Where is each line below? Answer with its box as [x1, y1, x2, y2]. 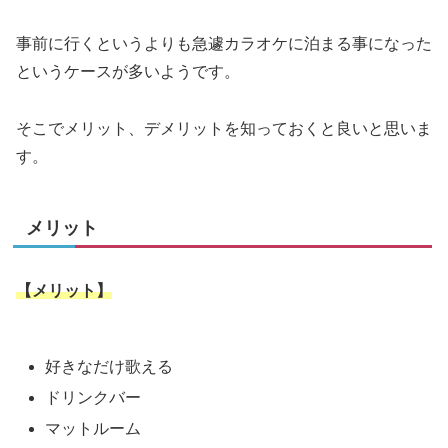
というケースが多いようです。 [16, 63, 240, 81]
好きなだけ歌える [45, 357, 174, 375]
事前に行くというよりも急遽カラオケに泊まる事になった [16, 35, 432, 53]
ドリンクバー [45, 389, 142, 407]
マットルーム [45, 420, 142, 438]
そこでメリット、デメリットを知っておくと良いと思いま [16, 119, 432, 137]
